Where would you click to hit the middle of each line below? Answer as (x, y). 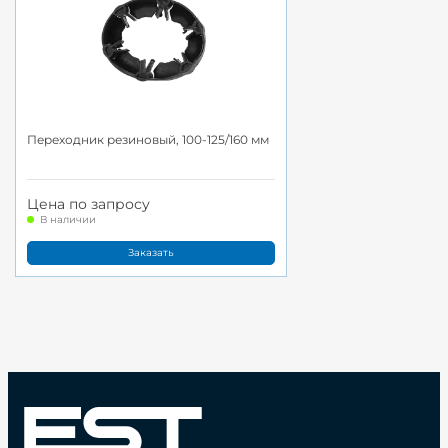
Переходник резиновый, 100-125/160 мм (148, 139)
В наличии (68, 220)
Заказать (151, 252)
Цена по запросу (88, 204)
